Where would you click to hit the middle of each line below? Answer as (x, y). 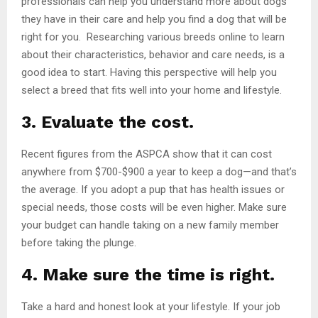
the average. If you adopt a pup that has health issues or (153, 189)
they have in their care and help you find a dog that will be (154, 19)
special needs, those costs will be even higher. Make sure (154, 207)
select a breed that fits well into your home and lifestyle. (152, 90)
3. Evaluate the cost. (108, 122)
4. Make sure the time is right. (148, 274)
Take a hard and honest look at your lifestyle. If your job (151, 306)
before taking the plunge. (79, 242)
